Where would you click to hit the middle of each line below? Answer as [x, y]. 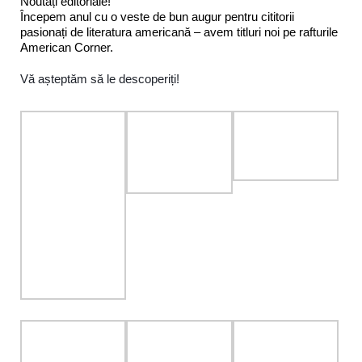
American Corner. [67, 47]
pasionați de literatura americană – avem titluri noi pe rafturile [179, 32]
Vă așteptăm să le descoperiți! [100, 78]
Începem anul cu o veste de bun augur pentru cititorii [157, 16]
